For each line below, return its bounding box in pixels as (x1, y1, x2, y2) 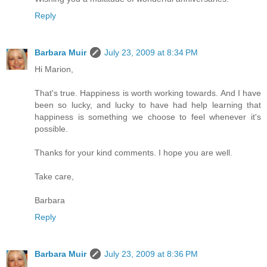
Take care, (35, 171, 74, 181)
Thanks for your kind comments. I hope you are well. (35, 147, 232, 157)
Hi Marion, (35, 64, 73, 74)
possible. (35, 123, 68, 133)
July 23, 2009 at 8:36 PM (104, 249, 198, 259)
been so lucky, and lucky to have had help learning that (35, 100, 261, 110)
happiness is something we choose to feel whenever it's (35, 111, 261, 122)
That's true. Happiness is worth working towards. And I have (35, 88, 261, 98)
